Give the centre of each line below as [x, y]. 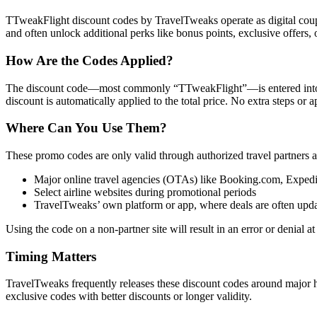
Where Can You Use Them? [86, 128]
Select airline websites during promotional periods [145, 192]
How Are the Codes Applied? [90, 60]
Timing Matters [51, 256]
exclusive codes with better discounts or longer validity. [129, 296]
